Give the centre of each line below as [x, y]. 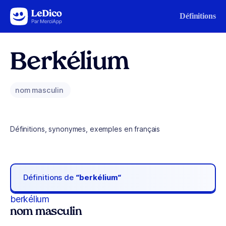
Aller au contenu [38, 14]
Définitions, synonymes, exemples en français [85, 129]
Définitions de [50, 178]
